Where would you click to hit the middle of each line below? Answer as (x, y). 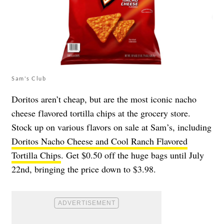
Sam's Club (29, 78)
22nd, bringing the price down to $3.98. (84, 169)
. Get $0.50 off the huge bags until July (132, 155)
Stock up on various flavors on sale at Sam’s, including (111, 127)
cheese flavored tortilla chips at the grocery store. (101, 113)
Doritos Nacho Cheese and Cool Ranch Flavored (99, 141)
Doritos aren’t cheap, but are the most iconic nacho (104, 99)
